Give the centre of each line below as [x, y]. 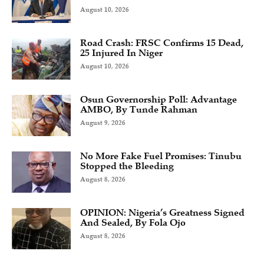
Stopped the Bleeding [127, 166]
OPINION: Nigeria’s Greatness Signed [162, 213]
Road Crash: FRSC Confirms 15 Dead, [162, 43]
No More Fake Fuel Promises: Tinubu [161, 156]
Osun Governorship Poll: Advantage [159, 100]
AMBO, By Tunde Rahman [139, 110]
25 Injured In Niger [121, 53]
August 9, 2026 [103, 123]
